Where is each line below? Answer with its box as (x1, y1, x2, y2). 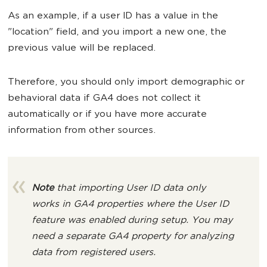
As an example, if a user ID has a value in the (8, 11, 218, 21)
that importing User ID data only (57, 184, 206, 194)
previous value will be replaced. (8, 44, 156, 54)
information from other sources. (8, 126, 156, 136)
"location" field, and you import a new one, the (8, 27, 226, 38)
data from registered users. (32, 248, 156, 258)
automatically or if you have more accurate (8, 110, 207, 120)
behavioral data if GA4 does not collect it (8, 94, 201, 104)
